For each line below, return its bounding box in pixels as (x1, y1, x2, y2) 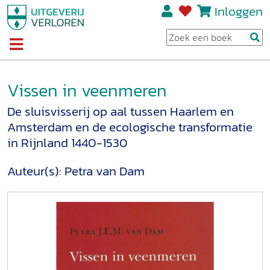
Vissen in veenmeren (7, 77, 167, 103)
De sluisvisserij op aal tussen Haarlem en (7, 102, 234, 121)
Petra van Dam (64, 162, 145, 181)
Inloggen (214, 2, 263, 20)
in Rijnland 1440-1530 (7, 133, 128, 152)
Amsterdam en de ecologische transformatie (7, 118, 253, 137)
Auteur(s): (7, 162, 64, 181)
